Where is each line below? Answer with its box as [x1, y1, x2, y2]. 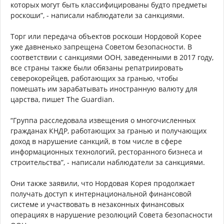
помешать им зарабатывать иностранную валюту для [10, 83, 197, 93]
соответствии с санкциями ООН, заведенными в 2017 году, [10, 52, 213, 62]
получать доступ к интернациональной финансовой [10, 188, 191, 198]
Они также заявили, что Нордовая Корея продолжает [10, 178, 195, 188]
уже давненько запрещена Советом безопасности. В [10, 41, 192, 51]
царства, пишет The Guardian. [10, 94, 114, 104]
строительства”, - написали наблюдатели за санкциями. [10, 157, 205, 167]
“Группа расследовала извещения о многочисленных [10, 115, 195, 125]
